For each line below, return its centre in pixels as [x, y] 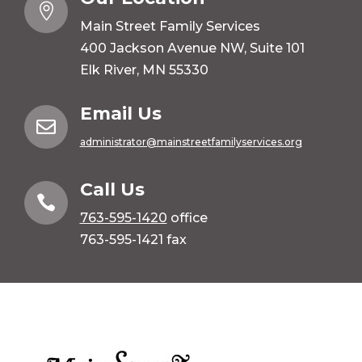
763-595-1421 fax [133, 240]
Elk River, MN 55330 [144, 70]
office [187, 218]
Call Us [112, 190]
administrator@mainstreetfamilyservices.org [191, 142]
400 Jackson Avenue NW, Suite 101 [192, 48]
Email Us [120, 114]
